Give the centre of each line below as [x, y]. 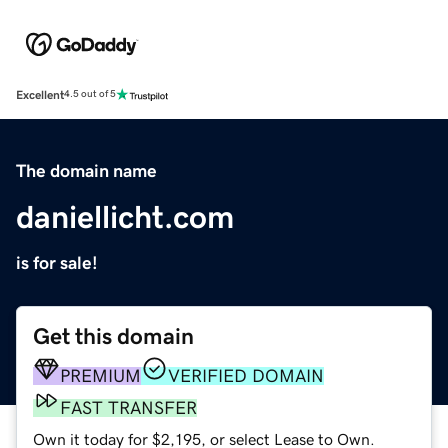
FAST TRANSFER [128, 407]
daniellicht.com [125, 216]
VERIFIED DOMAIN [246, 375]
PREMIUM [100, 375]
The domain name [86, 170]
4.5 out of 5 [90, 94]
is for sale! [57, 262]
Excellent [40, 94]
